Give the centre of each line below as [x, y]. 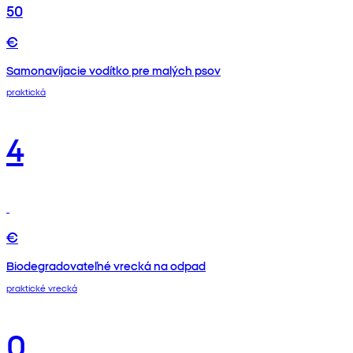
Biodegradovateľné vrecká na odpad [106, 266]
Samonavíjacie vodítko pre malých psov [113, 70]
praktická [26, 92]
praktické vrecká [42, 288]
